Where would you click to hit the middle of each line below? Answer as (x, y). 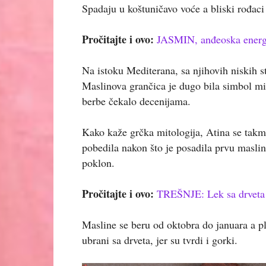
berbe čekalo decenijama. (136, 101)
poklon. (98, 162)
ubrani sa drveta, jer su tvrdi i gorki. (160, 240)
